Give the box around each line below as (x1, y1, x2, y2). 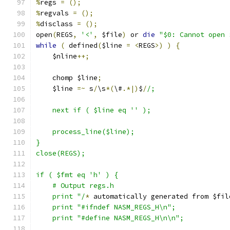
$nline (36, 52, 77, 61)
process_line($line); (36, 127, 135, 136)
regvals (40, 9, 73, 17)
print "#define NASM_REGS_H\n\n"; (36, 214, 184, 222)
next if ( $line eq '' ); (36, 106, 151, 114)
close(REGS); (36, 149, 85, 158)
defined (65, 41, 98, 50)
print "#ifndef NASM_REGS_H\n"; (36, 203, 176, 212)
